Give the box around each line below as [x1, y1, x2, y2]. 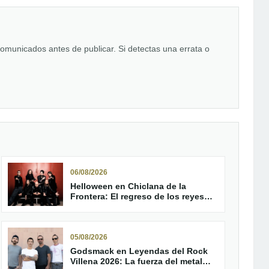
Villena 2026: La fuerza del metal [70, 256, 202, 266]
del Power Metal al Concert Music [70, 202, 207, 211]
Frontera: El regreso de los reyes [70, 192, 204, 201]
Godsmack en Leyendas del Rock [70, 246, 208, 256]
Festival [70, 212, 103, 222]
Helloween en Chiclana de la [70, 181, 186, 191]
